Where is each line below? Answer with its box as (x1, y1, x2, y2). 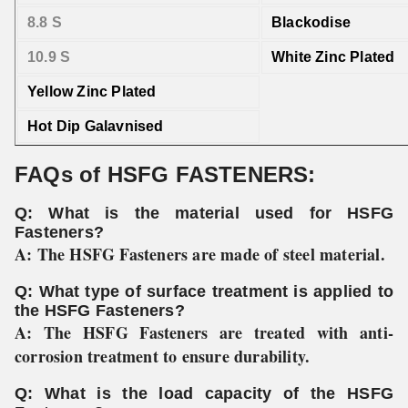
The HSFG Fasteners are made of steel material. (36, 242, 385, 266)
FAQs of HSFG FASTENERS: (15, 162, 316, 187)
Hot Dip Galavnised (27, 118, 164, 134)
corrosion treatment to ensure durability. (15, 344, 311, 368)
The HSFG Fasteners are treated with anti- (43, 321, 393, 344)
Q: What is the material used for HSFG (15, 204, 393, 222)
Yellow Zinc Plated (27, 84, 157, 99)
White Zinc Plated (271, 49, 395, 65)
